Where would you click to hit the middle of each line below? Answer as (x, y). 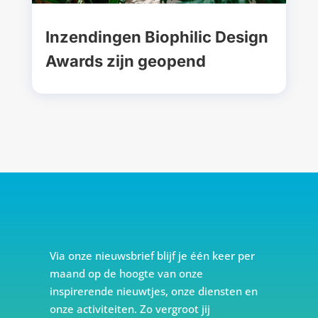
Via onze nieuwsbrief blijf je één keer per (152, 255)
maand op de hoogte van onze (126, 273)
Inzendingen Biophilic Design (157, 37)
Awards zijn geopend (125, 61)
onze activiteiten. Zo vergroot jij (130, 308)
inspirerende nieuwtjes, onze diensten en (153, 291)
